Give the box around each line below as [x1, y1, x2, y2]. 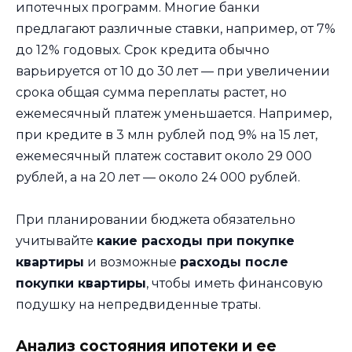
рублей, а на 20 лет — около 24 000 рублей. [16, 169, 300, 185]
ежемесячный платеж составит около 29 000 [16, 148, 312, 163]
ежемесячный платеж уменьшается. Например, [16, 105, 332, 121]
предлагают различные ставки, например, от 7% [16, 20, 335, 36]
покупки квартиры [16, 276, 146, 291]
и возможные [84, 255, 180, 270]
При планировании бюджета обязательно [16, 212, 295, 228]
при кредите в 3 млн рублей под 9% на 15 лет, [16, 126, 317, 142]
